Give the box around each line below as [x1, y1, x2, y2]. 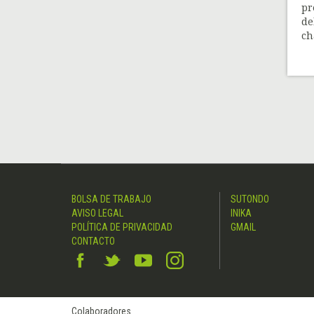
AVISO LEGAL [71, 207, 123, 219]
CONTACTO [71, 235, 115, 247]
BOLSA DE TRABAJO [71, 193, 151, 205]
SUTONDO [231, 193, 270, 205]
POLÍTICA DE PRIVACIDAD [71, 221, 172, 233]
